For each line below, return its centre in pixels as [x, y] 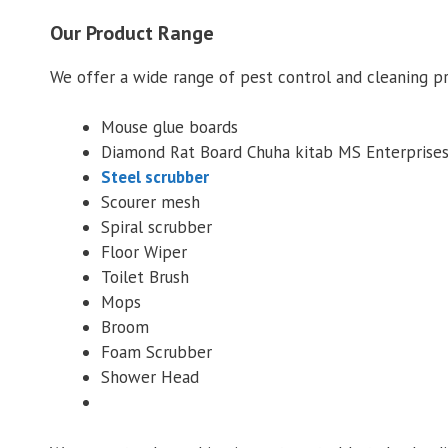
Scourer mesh [150, 202]
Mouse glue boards [169, 127]
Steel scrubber [155, 177]
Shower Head [150, 377]
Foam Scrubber [156, 352]
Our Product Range [132, 32]
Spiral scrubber [156, 227]
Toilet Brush [145, 277]
